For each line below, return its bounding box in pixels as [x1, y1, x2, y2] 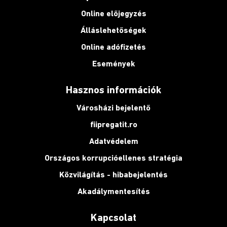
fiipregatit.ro [90, 120, 137, 129]
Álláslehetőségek [81, 25, 146, 35]
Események [92, 59, 135, 68]
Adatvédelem [89, 136, 138, 146]
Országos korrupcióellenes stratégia [45, 153, 182, 163]
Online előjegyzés [81, 9, 146, 18]
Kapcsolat [91, 211, 136, 223]
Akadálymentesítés [77, 186, 150, 196]
